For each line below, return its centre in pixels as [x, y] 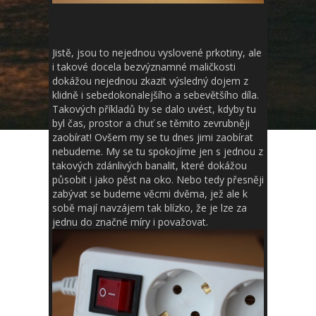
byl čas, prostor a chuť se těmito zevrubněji [151, 123]
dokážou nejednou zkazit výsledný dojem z [150, 80]
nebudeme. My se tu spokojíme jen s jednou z [158, 151]
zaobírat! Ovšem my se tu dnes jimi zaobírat [153, 137]
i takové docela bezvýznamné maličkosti [144, 66]
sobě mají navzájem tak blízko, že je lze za [150, 207]
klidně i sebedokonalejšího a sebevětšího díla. [156, 95]
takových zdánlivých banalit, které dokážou [150, 165]
